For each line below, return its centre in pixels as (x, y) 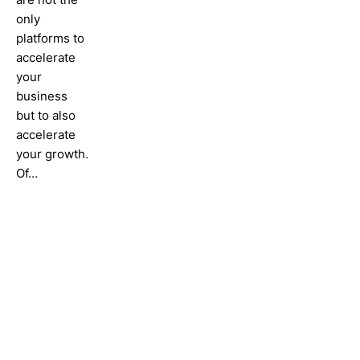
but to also (46, 115)
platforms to (50, 38)
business (42, 96)
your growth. (52, 154)
